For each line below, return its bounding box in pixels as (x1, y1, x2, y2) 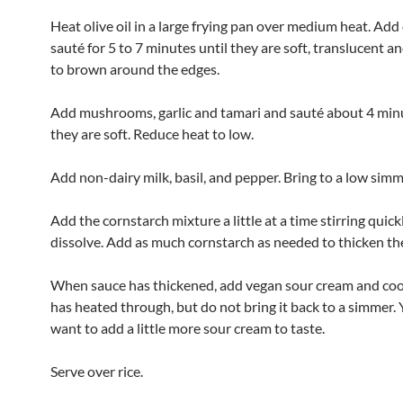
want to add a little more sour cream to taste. (50, 319, 325, 336)
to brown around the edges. (50, 60, 219, 77)
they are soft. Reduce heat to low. (50, 125, 254, 142)
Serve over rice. (50, 363, 143, 380)
